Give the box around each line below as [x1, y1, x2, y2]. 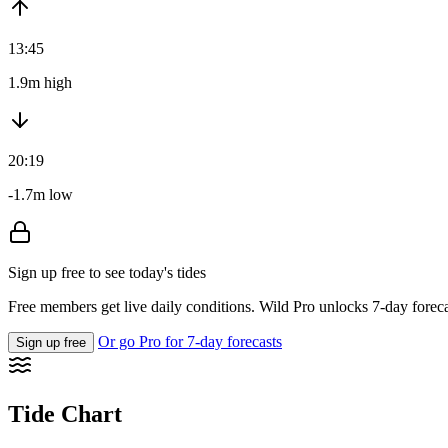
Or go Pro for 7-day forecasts [98, 333, 282, 351]
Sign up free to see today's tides [8, 264, 206, 282]
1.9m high [8, 74, 72, 92]
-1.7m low [8, 186, 73, 204]
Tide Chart [8, 401, 122, 428]
